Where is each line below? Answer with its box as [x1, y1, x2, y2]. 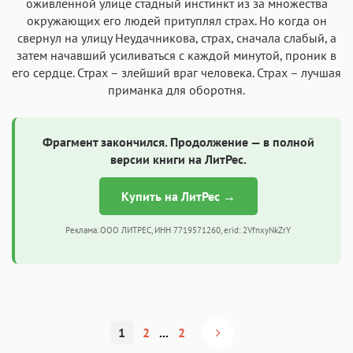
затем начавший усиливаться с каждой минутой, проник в [17, 46, 336, 63]
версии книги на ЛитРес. [110, 150, 247, 167]
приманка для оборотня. [108, 81, 245, 98]
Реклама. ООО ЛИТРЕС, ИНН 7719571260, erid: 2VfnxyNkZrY [65, 224, 291, 236]
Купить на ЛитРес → [121, 188, 236, 204]
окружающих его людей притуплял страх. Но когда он [26, 12, 327, 28]
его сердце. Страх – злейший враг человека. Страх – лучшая [12, 64, 341, 80]
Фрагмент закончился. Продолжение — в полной [42, 133, 314, 150]
